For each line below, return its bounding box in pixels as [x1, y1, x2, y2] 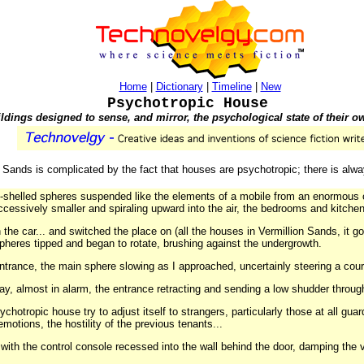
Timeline [211, 80, 252, 93]
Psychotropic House [107, 95, 268, 111]
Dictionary [155, 80, 203, 93]
